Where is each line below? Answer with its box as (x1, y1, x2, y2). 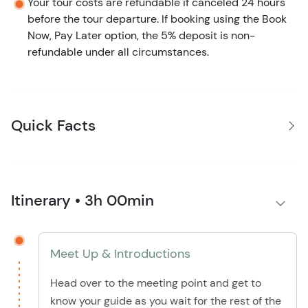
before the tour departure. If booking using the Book (27, 12, 287, 27)
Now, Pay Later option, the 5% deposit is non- (27, 28, 255, 43)
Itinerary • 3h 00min (11, 190, 154, 211)
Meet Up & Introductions (50, 245, 190, 263)
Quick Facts (11, 115, 96, 136)
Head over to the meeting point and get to (50, 276, 261, 291)
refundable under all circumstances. (27, 45, 209, 60)
